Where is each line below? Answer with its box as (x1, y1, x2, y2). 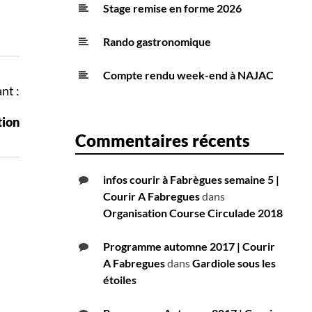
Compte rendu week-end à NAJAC (103, 68, 274, 82)
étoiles (103, 273, 136, 287)
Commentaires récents (75, 130, 250, 151)
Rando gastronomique (103, 35, 211, 49)
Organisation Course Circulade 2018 (103, 206, 283, 220)
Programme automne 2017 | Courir (103, 240, 275, 253)
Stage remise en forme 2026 (103, 1, 242, 15)
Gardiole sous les (192, 256, 276, 270)
